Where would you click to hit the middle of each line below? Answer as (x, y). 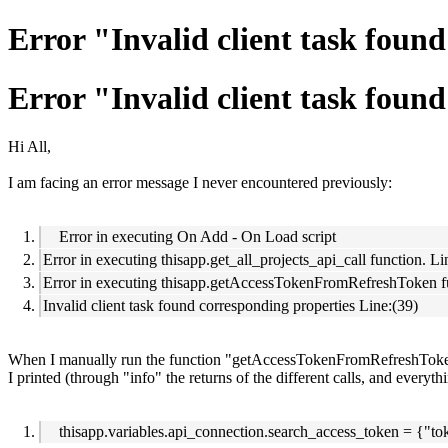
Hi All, (29, 147)
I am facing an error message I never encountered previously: (202, 183)
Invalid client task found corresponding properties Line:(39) (230, 306)
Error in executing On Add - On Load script (189, 237)
